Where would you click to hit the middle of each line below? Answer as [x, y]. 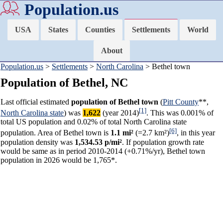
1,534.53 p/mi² [98, 142]
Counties [100, 30]
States [58, 30]
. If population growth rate [163, 142]
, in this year [196, 133]
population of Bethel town [115, 102]
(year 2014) [120, 113]
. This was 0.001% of [180, 113]
